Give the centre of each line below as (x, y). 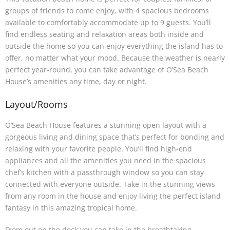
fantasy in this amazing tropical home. (72, 207)
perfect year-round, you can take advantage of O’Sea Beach (107, 70)
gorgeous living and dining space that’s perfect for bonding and (115, 137)
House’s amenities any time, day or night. (76, 82)
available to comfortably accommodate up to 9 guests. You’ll (108, 23)
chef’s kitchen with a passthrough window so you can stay (104, 172)
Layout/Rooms (36, 104)
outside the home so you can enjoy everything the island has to (114, 46)
